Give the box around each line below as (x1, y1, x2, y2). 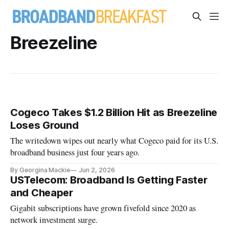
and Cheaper (10, 187, 73, 199)
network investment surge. (10, 214, 98, 226)
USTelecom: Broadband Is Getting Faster (10, 174, 208, 187)
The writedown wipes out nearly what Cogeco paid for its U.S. (10, 135, 219, 147)
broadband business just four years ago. (10, 147, 140, 158)
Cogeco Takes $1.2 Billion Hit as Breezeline (10, 106, 217, 119)
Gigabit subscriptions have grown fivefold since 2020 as (10, 202, 196, 214)
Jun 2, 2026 (79, 166, 115, 174)
